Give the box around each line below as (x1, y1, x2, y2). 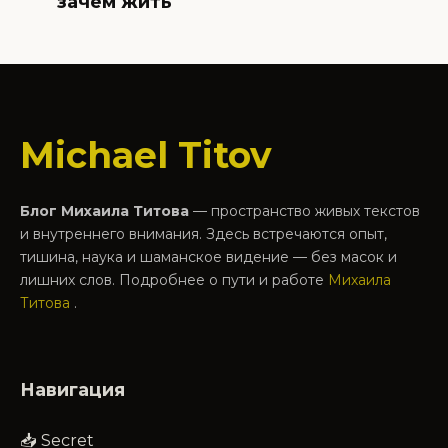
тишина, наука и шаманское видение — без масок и (20, 248, 397, 267)
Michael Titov (20, 133, 272, 178)
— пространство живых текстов (189, 202, 420, 221)
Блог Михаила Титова (20, 202, 189, 221)
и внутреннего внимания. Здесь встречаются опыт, (20, 225, 387, 244)
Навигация (20, 379, 125, 401)
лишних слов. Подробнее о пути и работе (20, 271, 328, 290)
